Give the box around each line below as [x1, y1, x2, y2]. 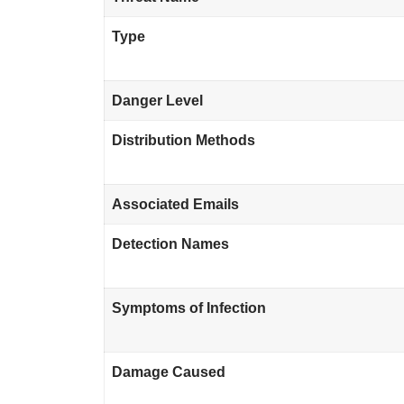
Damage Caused [112, 364, 226, 381]
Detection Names [112, 236, 230, 252]
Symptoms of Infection [112, 300, 267, 317]
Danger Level [112, 93, 204, 109]
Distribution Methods [112, 133, 256, 149]
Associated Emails [112, 197, 240, 213]
